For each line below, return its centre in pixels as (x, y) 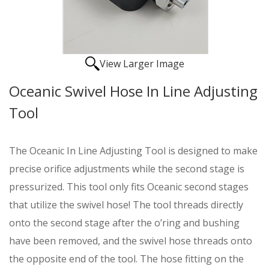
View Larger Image (142, 64)
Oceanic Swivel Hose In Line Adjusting (133, 91)
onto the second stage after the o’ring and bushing (124, 223)
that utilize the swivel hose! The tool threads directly (126, 205)
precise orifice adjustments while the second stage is (127, 169)
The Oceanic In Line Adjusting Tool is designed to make (133, 151)
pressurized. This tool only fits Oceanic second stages (129, 187)
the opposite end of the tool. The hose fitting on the (126, 259)
